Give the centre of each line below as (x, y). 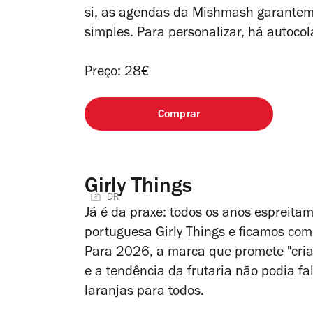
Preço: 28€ (119, 73)
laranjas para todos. (146, 292)
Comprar (179, 115)
